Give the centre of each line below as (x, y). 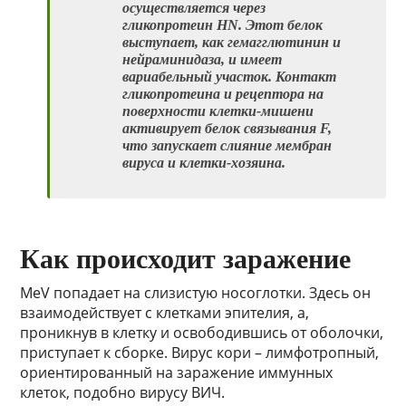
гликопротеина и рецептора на (223, 94)
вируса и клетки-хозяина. (204, 163)
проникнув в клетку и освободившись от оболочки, (202, 333)
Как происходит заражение (186, 259)
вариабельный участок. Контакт (230, 77)
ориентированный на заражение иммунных (177, 373)
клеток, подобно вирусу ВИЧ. (123, 393)
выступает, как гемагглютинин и (232, 43)
